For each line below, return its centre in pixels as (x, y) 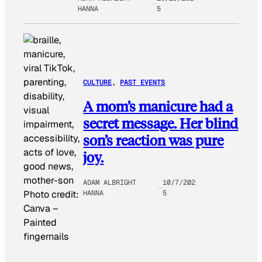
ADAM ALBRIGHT (110, 182)
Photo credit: (51, 194)
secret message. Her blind (161, 123)
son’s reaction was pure (154, 140)
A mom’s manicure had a (158, 106)
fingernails (46, 236)
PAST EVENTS (143, 83)
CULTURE (98, 83)
